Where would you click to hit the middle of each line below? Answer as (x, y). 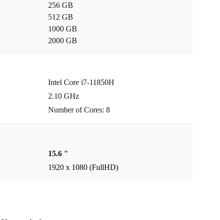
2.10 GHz (64, 96)
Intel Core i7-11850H (81, 82)
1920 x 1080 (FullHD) (83, 167)
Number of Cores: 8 (79, 110)
